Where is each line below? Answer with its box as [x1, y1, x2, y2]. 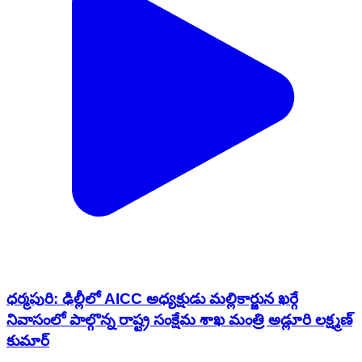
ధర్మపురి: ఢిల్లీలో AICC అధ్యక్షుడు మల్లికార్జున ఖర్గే [6, 289, 298, 307]
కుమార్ [6, 331, 49, 349]
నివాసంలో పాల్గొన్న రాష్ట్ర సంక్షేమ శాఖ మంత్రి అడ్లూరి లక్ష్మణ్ [6, 310, 352, 328]
